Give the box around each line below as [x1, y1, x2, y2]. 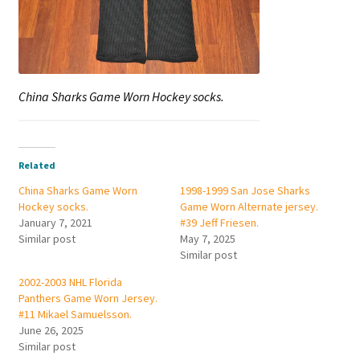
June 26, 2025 [18, 322, 84, 337]
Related [18, 158, 55, 171]
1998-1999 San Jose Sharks [180, 182, 310, 198]
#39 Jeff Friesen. [180, 215, 259, 230]
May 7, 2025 [180, 231, 235, 246]
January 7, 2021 [18, 215, 92, 230]
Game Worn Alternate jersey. [180, 198, 318, 214]
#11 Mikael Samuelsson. [18, 306, 132, 321]
